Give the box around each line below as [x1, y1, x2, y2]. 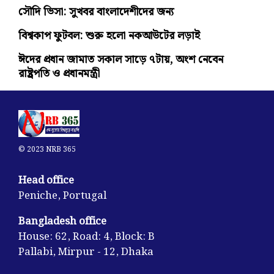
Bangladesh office [18, 213, 106, 231]
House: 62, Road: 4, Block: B [18, 228, 155, 246]
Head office [18, 172, 74, 190]
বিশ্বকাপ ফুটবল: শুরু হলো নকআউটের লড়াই [18, 27, 200, 45]
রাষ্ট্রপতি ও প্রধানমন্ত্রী [18, 65, 100, 83]
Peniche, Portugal [18, 187, 106, 205]
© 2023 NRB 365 [18, 144, 76, 156]
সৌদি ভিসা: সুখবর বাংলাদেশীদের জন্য [18, 3, 174, 21]
